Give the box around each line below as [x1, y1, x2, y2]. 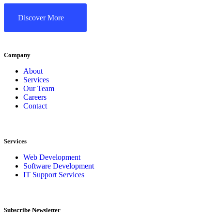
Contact [23, 102, 47, 110]
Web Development [23, 153, 80, 162]
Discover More [18, 13, 64, 22]
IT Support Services [23, 170, 84, 179]
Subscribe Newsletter [4, 206, 61, 214]
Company [4, 51, 31, 59]
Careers [23, 93, 46, 102]
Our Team [23, 84, 54, 93]
